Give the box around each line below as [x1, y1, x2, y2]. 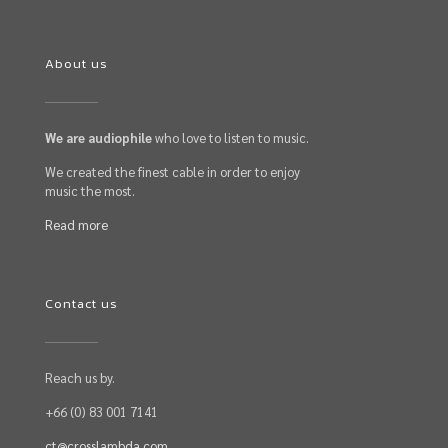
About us [45, 54, 108, 73]
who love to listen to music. [152, 129, 309, 146]
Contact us [45, 294, 118, 313]
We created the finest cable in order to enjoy [45, 163, 300, 180]
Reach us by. [45, 369, 115, 386]
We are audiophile [45, 129, 152, 146]
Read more [45, 216, 108, 233]
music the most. [45, 182, 135, 199]
